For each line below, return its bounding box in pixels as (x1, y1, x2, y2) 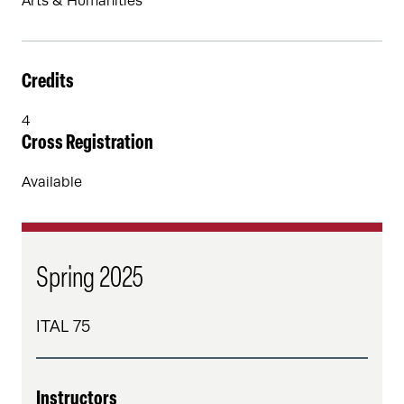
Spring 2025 (36, 265, 143, 294)
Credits (22, 72, 74, 93)
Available (22, 174, 82, 190)
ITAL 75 (36, 317, 90, 335)
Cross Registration (22, 133, 153, 154)
